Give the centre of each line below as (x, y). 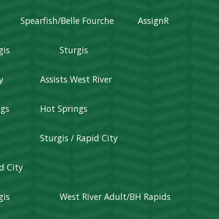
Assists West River (76, 79)
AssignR (153, 21)
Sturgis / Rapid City (79, 138)
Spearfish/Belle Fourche (67, 21)
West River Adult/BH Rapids (115, 197)
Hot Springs (64, 109)
